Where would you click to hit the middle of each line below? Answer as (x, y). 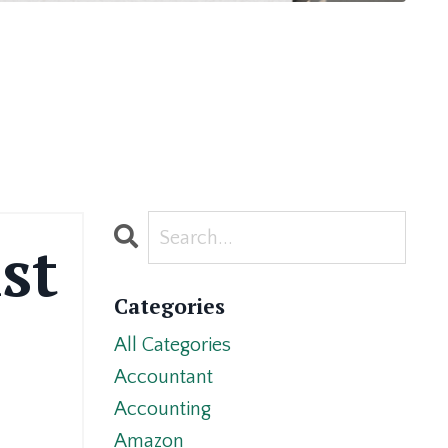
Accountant (163, 377)
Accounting (162, 409)
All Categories (172, 345)
